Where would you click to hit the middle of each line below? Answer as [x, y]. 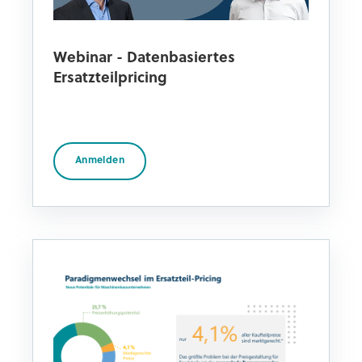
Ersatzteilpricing [110, 79]
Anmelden [100, 161]
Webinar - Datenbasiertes [144, 59]
